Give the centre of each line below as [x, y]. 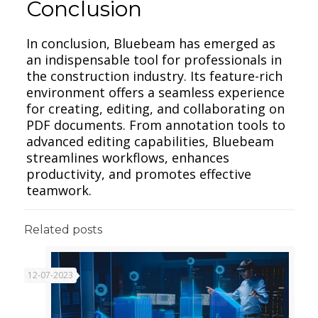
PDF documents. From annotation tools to [156, 125]
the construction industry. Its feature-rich [155, 76]
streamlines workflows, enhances [128, 157]
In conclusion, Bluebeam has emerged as [151, 43]
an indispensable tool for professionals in [154, 59]
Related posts [63, 229]
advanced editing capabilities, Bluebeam [150, 141]
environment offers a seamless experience [156, 92]
